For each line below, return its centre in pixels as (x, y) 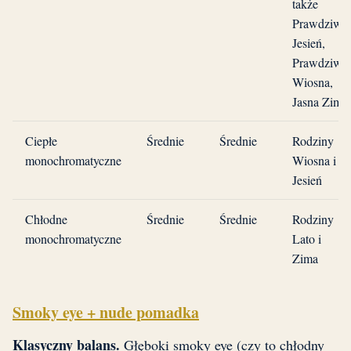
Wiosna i (314, 161)
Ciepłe (41, 141)
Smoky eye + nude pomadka (106, 313)
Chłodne (46, 219)
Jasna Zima (320, 102)
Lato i (307, 239)
